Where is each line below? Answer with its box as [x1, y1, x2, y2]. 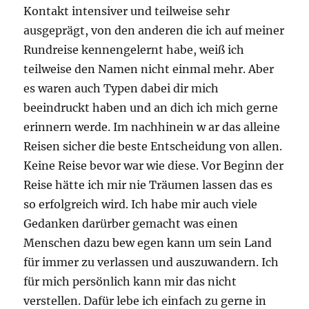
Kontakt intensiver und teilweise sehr [23, 3, 230, 18]
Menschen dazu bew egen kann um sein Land [23, 235, 272, 250]
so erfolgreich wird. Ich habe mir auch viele [23, 197, 258, 211]
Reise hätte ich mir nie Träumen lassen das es [23, 177, 273, 192]
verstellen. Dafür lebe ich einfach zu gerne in [23, 293, 267, 308]
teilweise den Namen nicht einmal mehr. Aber [23, 61, 275, 76]
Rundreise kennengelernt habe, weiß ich [23, 42, 245, 57]
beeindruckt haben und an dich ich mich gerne [23, 100, 279, 114]
